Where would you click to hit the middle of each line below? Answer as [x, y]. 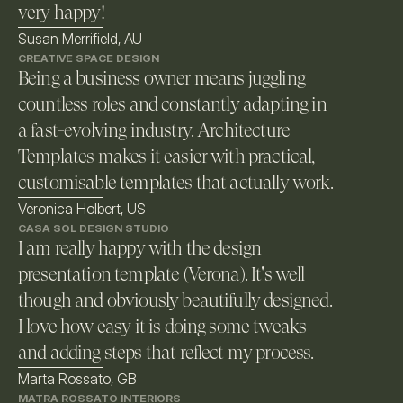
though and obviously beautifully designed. [175, 302]
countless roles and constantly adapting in [172, 106]
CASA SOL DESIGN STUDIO [94, 228]
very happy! [61, 14]
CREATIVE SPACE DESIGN [89, 58]
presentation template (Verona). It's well [161, 276]
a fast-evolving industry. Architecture [154, 132]
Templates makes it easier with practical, [167, 158]
